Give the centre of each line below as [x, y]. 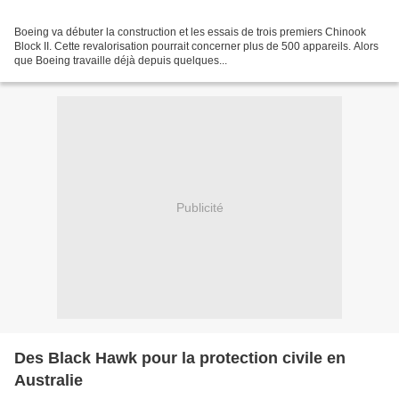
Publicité [199, 207]
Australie [49, 381]
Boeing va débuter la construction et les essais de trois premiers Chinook [190, 33]
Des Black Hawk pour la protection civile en [180, 358]
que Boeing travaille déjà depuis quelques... [121, 61]
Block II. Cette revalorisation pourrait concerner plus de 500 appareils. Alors [196, 47]
